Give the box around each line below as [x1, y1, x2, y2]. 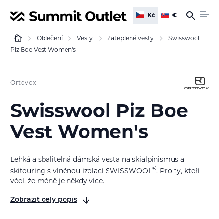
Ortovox [10, 80, 37, 86]
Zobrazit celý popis [10, 196, 77, 204]
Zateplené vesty [107, 36, 154, 42]
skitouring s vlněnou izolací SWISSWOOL [10, 167, 152, 175]
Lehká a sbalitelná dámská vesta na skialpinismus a [10, 156, 184, 164]
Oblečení [36, 36, 63, 42]
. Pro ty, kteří [156, 167, 200, 175]
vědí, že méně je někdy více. [10, 178, 104, 186]
